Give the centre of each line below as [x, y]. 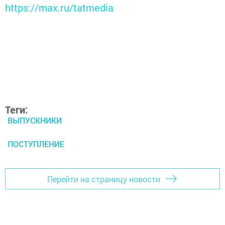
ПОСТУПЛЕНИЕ [36, 144]
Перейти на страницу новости [104, 179]
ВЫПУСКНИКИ [35, 121]
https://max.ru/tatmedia [59, 8]
